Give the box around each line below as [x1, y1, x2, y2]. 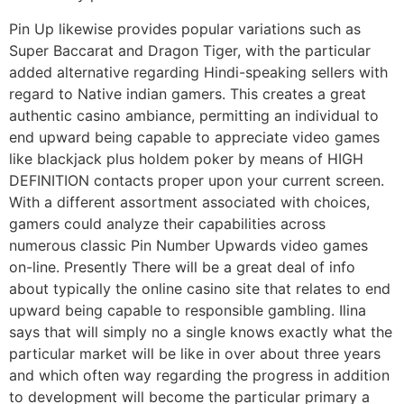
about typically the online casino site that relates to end [9, 279, 390, 298]
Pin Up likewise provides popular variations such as [9, 19, 361, 38]
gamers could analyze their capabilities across [9, 214, 326, 233]
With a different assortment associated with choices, [9, 192, 370, 211]
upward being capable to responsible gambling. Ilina [9, 300, 366, 319]
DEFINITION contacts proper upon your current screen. [9, 170, 384, 189]
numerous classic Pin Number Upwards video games [9, 235, 368, 254]
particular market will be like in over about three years [9, 344, 381, 363]
